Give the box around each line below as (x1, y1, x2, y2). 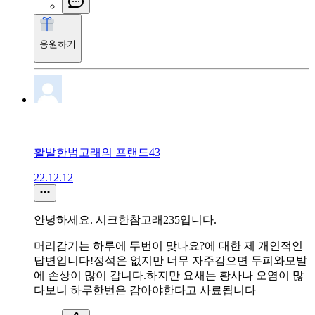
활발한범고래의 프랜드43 (34, 146, 160, 158)
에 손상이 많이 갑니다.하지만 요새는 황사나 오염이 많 (34, 269, 304, 281)
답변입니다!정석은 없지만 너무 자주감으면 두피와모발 (34, 254, 307, 266)
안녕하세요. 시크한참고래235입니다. (34, 213, 217, 226)
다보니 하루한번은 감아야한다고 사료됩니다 (34, 283, 256, 296)
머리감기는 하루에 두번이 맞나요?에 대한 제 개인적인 (34, 239, 303, 252)
